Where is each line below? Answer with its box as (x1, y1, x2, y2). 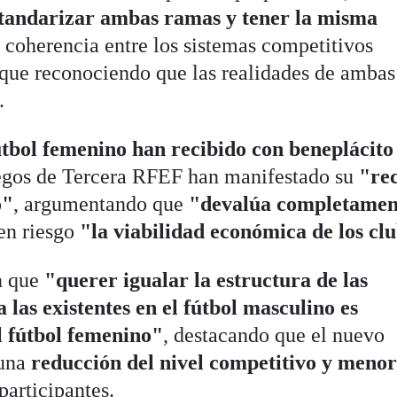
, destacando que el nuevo (163, 323, 385, 347)
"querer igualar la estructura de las (44, 269, 369, 292)
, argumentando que (13, 192, 190, 216)
